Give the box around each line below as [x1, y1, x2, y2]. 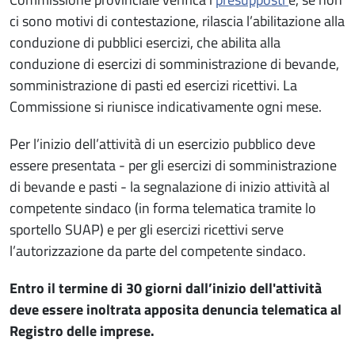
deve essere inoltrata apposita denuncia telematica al [10, 298, 342, 320]
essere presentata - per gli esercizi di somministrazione [10, 154, 337, 176]
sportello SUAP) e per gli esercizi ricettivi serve [10, 218, 284, 240]
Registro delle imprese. [10, 319, 155, 342]
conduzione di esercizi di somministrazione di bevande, [10, 52, 339, 74]
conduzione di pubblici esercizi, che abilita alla [10, 31, 281, 53]
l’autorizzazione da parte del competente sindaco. [10, 239, 306, 261]
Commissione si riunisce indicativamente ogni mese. [10, 95, 322, 117]
